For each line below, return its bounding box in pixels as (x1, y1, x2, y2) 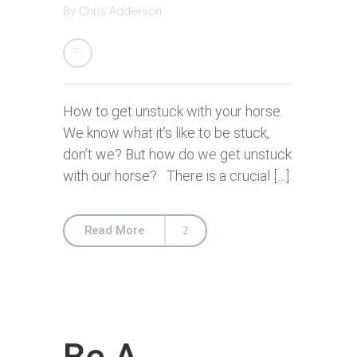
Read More (84, 223, 144, 237)
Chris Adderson (79, 4, 162, 18)
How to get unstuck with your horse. (63, 103, 283, 120)
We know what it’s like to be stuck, (63, 124, 269, 141)
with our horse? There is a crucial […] (63, 167, 289, 184)
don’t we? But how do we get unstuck (63, 146, 292, 163)
